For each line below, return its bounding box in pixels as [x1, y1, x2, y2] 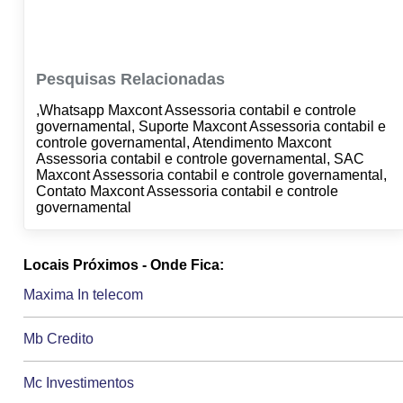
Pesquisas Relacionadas [35, 70, 225, 89]
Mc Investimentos [23, 375, 135, 391]
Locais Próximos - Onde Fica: [23, 257, 225, 273]
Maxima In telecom [23, 287, 144, 303]
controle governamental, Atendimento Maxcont [35, 135, 331, 151]
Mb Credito [23, 331, 94, 347]
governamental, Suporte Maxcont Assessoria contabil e [35, 119, 386, 135]
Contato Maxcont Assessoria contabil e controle [35, 184, 338, 200]
